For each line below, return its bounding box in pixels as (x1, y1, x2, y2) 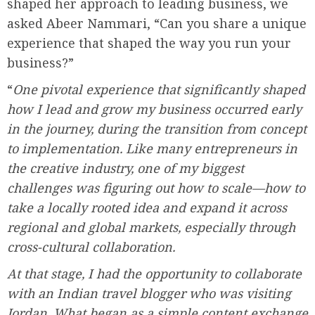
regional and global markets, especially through (7, 219, 295, 236)
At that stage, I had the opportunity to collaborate (7, 265, 302, 283)
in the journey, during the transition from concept (7, 120, 307, 138)
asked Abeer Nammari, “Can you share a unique (7, 15, 307, 32)
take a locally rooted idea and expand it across (7, 199, 287, 217)
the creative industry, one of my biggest (7, 160, 244, 177)
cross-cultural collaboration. (7, 238, 175, 256)
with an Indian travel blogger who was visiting (7, 285, 291, 302)
